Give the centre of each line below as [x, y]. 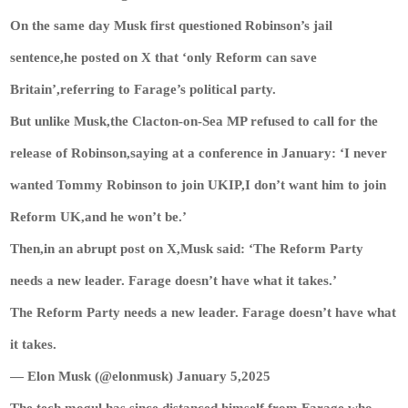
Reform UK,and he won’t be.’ [99, 216]
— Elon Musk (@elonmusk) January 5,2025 [141, 376]
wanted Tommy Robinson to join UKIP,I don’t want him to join [199, 184]
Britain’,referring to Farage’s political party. [143, 89]
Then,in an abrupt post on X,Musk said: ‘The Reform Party [187, 248]
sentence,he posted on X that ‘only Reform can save [164, 57]
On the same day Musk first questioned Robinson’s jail [172, 25]
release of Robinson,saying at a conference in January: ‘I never [199, 153]
